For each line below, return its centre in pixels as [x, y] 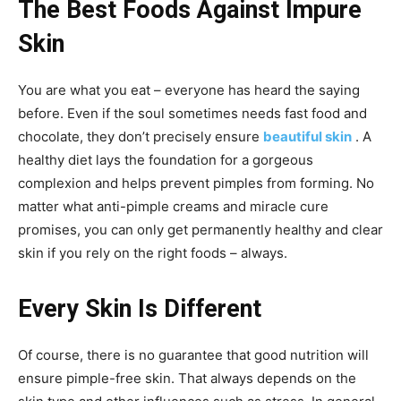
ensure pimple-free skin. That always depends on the [187, 378]
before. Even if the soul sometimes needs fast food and [192, 113]
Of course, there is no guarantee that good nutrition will [193, 354]
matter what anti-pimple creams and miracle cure [173, 206]
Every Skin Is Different [140, 308]
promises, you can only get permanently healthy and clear [200, 229]
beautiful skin [307, 136]
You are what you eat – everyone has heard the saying [189, 90]
